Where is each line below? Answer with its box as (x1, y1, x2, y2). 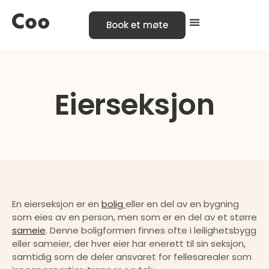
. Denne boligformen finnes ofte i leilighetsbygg (46, 224, 256, 237)
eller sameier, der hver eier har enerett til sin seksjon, (12, 237, 246, 250)
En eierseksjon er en (12, 198, 101, 210)
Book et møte (106, 19, 169, 31)
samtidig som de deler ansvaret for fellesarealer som (12, 250, 252, 263)
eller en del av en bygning (125, 198, 239, 210)
